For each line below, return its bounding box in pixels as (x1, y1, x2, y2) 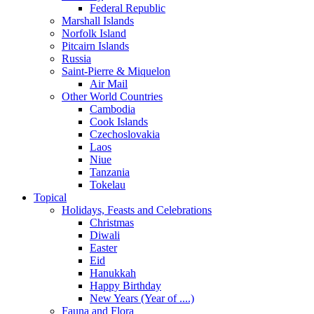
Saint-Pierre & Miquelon (62, 65, 170, 78)
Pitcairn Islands (62, 40, 129, 53)
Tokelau (90, 179, 125, 191)
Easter (90, 242, 117, 254)
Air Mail (90, 78, 128, 90)
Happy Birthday (90, 280, 161, 292)
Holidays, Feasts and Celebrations (62, 204, 212, 217)
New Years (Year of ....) (90, 292, 194, 305)
